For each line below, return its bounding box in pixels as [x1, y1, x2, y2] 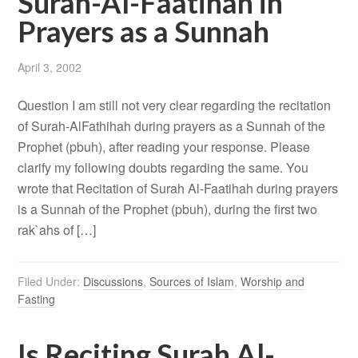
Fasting [18, 291, 56, 308]
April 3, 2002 [18, 59, 82, 76]
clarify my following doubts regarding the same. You [18, 158, 309, 177]
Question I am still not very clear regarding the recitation [18, 96, 332, 115]
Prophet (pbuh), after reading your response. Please [18, 137, 311, 157]
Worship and [241, 273, 305, 290]
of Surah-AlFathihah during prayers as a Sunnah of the [18, 117, 326, 136]
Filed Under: [18, 273, 84, 290]
